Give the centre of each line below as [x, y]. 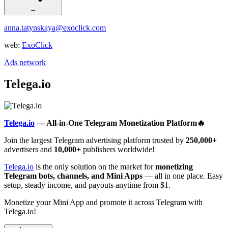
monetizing [174, 166]
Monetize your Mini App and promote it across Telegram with [103, 202]
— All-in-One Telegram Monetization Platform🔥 [120, 123]
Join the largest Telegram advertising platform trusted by [95, 140]
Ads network [25, 62]
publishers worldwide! [118, 149]
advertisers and [29, 149]
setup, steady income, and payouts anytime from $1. [87, 185]
